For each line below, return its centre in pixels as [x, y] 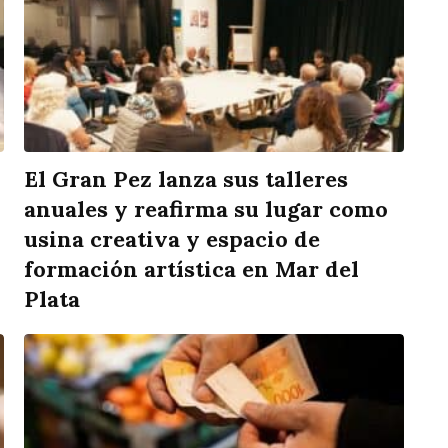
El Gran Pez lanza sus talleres [186, 179]
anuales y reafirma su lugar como [206, 209]
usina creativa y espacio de [172, 239]
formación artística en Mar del [191, 269]
